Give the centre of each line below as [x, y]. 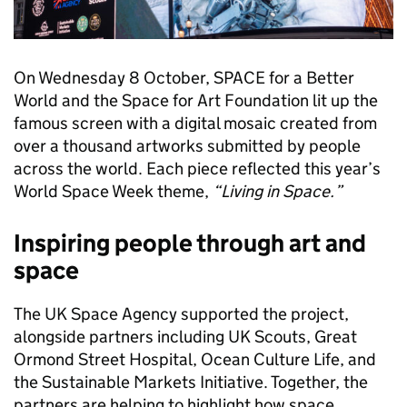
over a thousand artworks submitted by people [187, 145]
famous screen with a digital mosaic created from [195, 123]
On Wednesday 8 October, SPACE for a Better [184, 77]
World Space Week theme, [113, 191]
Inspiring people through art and [190, 243]
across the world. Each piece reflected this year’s [197, 168]
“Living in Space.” [278, 191]
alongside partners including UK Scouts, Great [185, 336]
